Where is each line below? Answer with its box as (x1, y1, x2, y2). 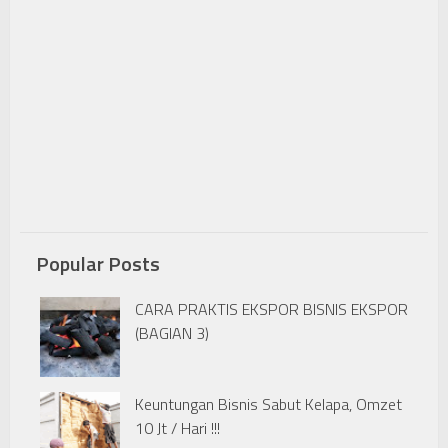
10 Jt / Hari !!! (135, 416, 220, 441)
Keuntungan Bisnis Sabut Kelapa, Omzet (135, 392, 402, 417)
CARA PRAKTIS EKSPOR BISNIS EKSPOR (135, 297, 408, 322)
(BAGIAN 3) (135, 321, 209, 346)
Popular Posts (36, 248, 160, 280)
